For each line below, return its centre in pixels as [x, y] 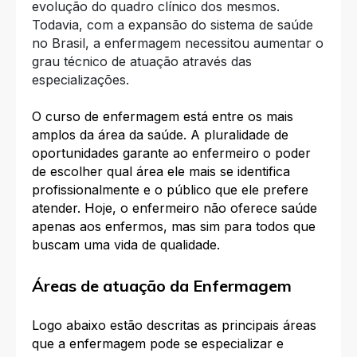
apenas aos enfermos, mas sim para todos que [174, 226]
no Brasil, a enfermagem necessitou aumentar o [178, 43]
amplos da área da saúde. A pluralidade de [160, 134]
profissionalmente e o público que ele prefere [170, 189]
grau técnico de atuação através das [142, 62]
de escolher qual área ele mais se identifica [161, 171]
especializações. [82, 80]
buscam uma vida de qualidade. [128, 244]
